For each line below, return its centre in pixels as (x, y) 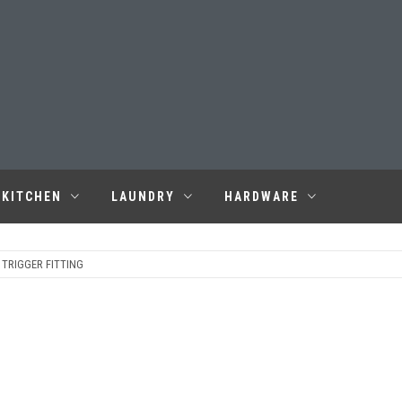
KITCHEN (32, 197)
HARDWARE (262, 197)
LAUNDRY (143, 197)
